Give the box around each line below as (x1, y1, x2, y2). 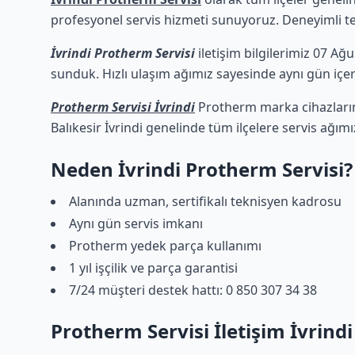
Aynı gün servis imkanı (69, 215, 203, 232)
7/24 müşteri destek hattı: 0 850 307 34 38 (69, 281, 317, 299)
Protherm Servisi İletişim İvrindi (51, 318, 353, 344)
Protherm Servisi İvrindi (51, 98, 195, 116)
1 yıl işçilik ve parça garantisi (69, 259, 238, 277)
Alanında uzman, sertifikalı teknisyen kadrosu (69, 193, 342, 210)
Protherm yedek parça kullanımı (69, 237, 261, 254)
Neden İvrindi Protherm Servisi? (51, 156, 353, 182)
